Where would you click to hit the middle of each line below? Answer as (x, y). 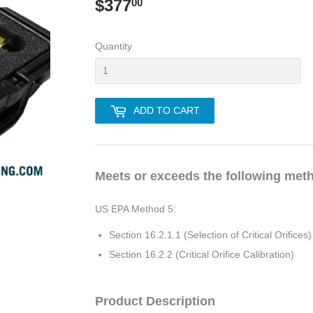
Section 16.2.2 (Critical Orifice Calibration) (202, 254)
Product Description (155, 301)
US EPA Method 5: (136, 209)
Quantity (114, 46)
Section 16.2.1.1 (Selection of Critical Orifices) (210, 235)
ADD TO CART (167, 111)
